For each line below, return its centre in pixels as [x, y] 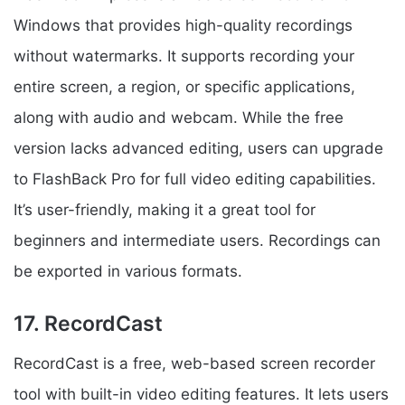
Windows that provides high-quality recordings [183, 25]
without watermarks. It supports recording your [184, 56]
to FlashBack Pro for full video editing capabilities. [195, 179]
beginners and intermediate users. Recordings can [197, 240]
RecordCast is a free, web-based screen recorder [194, 364]
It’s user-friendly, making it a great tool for [165, 209]
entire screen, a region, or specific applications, [184, 86]
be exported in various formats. [128, 271]
